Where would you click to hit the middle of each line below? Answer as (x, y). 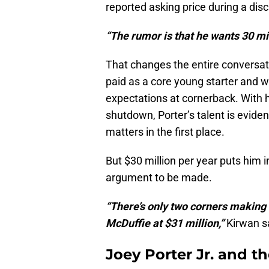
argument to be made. (159, 178)
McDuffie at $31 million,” (165, 223)
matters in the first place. (165, 132)
